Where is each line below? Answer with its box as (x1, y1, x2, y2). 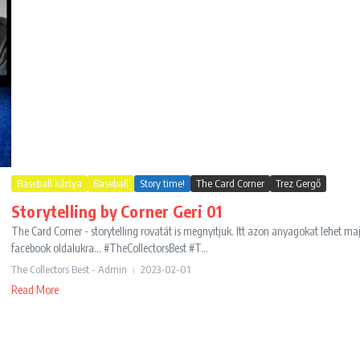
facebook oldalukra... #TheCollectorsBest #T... (11, 241, 208, 256)
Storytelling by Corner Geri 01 (11, 201, 222, 222)
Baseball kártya (17, 177, 82, 190)
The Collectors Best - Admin (11, 263, 127, 276)
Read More (11, 283, 59, 297)
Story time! (140, 177, 185, 190)
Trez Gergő (276, 177, 321, 190)
